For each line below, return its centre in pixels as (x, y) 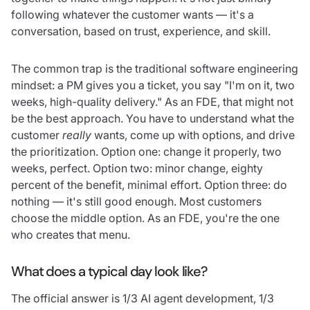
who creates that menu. (71, 234)
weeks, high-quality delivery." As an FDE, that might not (152, 101)
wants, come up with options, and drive (193, 135)
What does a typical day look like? (109, 271)
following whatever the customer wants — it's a (133, 14)
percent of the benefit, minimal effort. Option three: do (149, 184)
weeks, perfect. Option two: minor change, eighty (137, 168)
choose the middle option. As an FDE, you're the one (145, 218)
